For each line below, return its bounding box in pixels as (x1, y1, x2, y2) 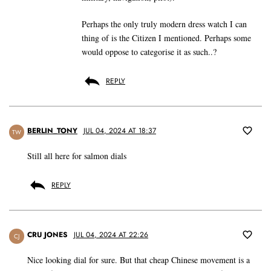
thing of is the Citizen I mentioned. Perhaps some (82, 32, 251, 44)
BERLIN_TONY (27, 125, 77, 137)
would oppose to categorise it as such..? (82, 46, 217, 58)
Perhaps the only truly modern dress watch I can (82, 18, 247, 30)
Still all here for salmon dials (27, 150, 126, 162)
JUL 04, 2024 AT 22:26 (74, 229, 148, 241)
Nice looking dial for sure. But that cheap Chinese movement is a (27, 254, 250, 266)
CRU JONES (27, 229, 68, 241)
